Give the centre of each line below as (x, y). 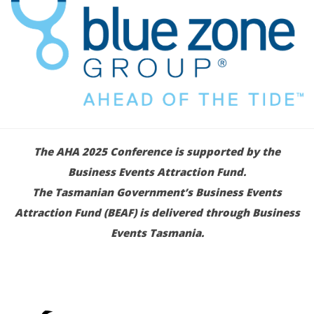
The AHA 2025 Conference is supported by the (157, 152)
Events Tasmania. (157, 233)
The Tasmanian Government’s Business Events (157, 192)
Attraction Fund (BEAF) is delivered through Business (157, 213)
